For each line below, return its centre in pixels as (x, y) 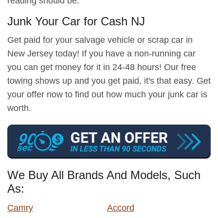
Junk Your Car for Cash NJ (76, 21)
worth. (19, 108)
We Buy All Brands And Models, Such (104, 175)
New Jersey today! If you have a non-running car (101, 54)
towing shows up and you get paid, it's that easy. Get (109, 81)
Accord (120, 208)
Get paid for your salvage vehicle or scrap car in (100, 40)
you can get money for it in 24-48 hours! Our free (102, 67)
